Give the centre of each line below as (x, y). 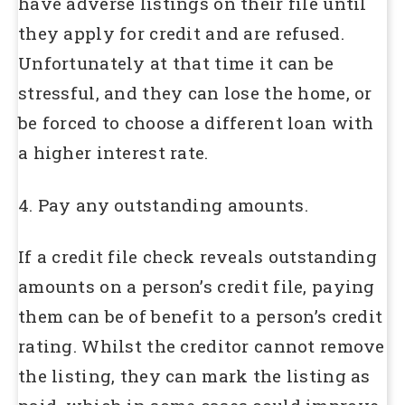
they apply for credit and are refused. (181, 33)
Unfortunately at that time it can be (176, 62)
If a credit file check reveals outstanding (198, 257)
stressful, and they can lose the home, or (195, 92)
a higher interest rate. (113, 152)
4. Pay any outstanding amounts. (163, 204)
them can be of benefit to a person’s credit (201, 316)
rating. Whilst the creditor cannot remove (202, 346)
